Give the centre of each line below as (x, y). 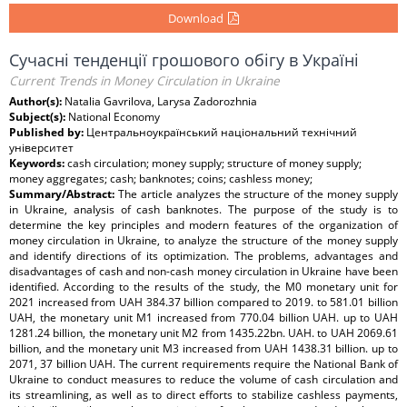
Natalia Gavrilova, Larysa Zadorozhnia (161, 101)
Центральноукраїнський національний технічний (222, 132)
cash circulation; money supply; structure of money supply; (214, 163)
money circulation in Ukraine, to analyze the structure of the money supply (203, 240)
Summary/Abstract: (64, 194)
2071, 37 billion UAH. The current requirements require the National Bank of (203, 364)
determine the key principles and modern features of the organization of (203, 225)
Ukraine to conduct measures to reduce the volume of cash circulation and (203, 379)
